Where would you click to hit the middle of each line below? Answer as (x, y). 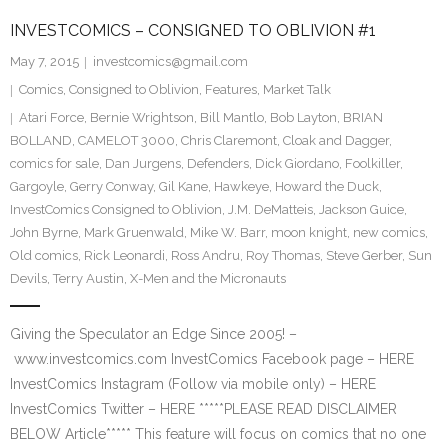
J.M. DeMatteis (270, 209)
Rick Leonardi (124, 255)
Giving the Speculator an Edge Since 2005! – (153, 334)
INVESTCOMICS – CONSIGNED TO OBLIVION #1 (193, 30)
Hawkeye (241, 186)
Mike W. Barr (227, 232)
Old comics (44, 255)
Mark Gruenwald (134, 232)
